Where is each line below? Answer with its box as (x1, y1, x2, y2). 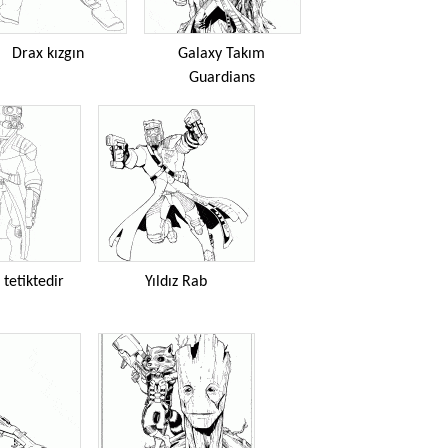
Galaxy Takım (178, 46, 265, 62)
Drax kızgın (11, 46, 84, 62)
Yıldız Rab (144, 274, 207, 290)
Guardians (188, 70, 255, 86)
